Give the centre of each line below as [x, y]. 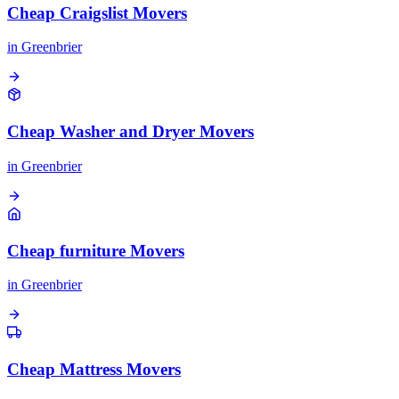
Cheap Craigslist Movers [97, 12]
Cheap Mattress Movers [94, 370]
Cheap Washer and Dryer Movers [130, 132]
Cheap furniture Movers [96, 250]
